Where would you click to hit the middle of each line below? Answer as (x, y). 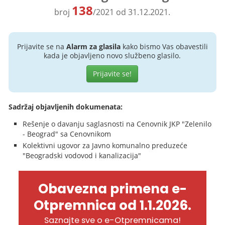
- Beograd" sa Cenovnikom (67, 134)
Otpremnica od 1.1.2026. (112, 205)
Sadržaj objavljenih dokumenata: (66, 107)
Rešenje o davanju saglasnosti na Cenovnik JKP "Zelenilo (117, 124)
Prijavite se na (41, 46)
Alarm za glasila (93, 46)
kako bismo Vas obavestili (164, 46)
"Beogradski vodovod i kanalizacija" (82, 155)
